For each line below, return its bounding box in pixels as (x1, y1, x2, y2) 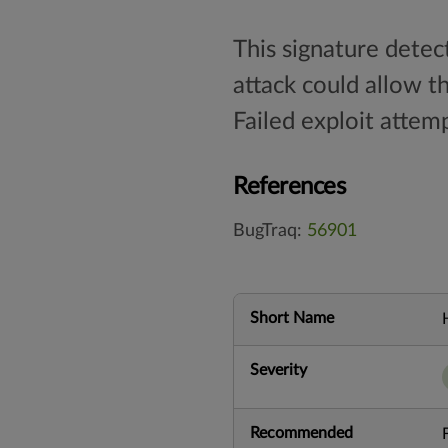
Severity (250, 361, 307, 378)
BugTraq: (233, 221, 307, 240)
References (233, 174, 346, 199)
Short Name (250, 309, 334, 326)
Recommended (250, 424, 353, 441)
